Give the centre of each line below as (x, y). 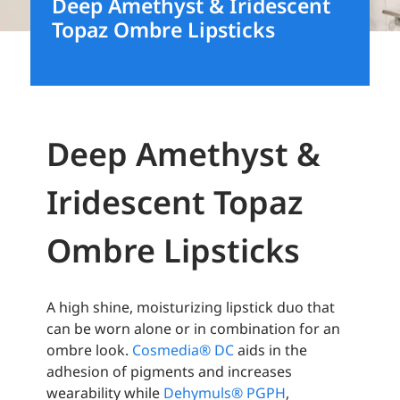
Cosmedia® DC (183, 350)
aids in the (271, 350)
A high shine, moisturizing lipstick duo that (191, 308)
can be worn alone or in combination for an (194, 329)
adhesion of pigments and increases (170, 372)
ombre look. (90, 350)
